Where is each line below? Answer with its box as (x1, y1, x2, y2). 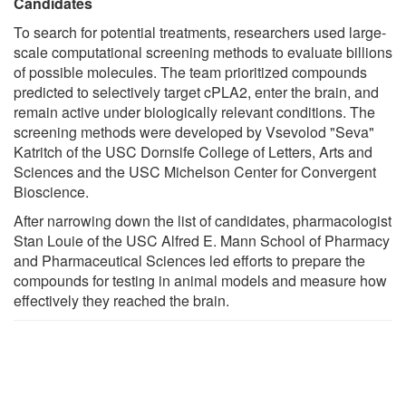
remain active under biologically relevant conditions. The (14, 101, 375, 123)
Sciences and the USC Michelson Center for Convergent (14, 161, 376, 183)
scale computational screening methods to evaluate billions (14, 42, 392, 63)
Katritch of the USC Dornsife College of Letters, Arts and (14, 141, 372, 163)
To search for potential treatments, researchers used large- (14, 22, 386, 43)
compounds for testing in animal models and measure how (14, 270, 387, 292)
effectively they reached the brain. (14, 290, 229, 312)
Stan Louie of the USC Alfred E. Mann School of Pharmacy (14, 230, 390, 252)
